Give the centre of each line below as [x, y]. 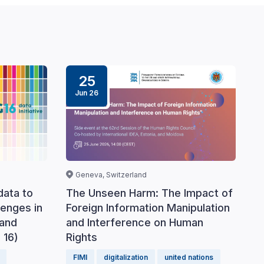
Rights [82, 237]
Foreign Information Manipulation [148, 208]
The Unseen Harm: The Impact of [149, 193]
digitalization [126, 258]
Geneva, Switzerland [111, 175]
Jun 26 [87, 93]
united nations [189, 258]
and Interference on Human [135, 223]
